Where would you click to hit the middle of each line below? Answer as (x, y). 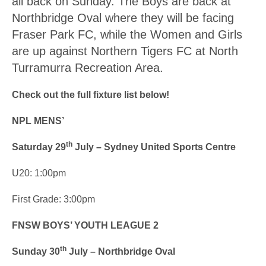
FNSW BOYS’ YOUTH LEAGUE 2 (85, 225)
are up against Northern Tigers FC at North (125, 51)
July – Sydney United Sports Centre (155, 147)
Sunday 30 (36, 251)
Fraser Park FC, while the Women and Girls (127, 34)
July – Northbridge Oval (122, 251)
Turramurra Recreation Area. (88, 68)
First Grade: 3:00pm (55, 199)
